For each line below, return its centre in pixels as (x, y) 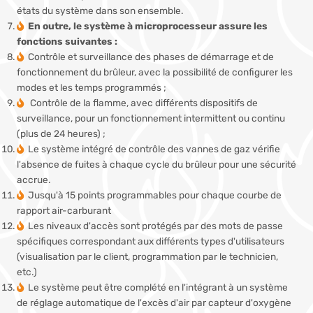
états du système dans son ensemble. (100, 11)
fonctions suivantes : (67, 42)
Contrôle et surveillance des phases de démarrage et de (151, 57)
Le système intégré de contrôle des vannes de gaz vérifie (154, 149)
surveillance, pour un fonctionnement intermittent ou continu (151, 118)
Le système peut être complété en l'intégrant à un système (158, 287)
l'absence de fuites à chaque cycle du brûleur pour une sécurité (156, 165)
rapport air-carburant (64, 211)
